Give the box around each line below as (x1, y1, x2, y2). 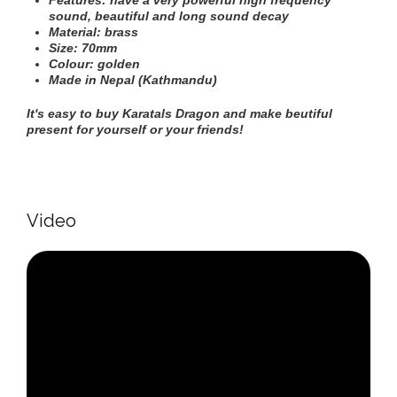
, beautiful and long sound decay (88, 9, 289, 23)
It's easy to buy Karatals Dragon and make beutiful (27, 106, 332, 121)
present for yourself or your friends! (27, 122, 244, 136)
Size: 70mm (49, 41, 117, 55)
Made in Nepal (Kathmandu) (49, 73, 217, 87)
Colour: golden (49, 57, 140, 71)
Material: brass (49, 25, 138, 39)
